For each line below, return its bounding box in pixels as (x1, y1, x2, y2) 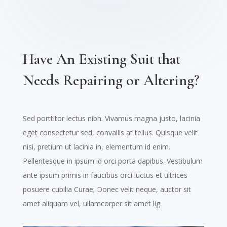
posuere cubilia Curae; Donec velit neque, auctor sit (22, 184, 191, 195)
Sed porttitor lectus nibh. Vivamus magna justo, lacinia (22, 113, 200, 124)
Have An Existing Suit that (22, 50, 180, 69)
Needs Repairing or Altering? (22, 71, 200, 90)
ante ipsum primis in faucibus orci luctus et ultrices (22, 170, 187, 180)
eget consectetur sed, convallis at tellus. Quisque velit (22, 128, 198, 138)
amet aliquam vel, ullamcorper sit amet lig (22, 199, 160, 209)
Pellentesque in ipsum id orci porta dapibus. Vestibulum (22, 156, 203, 166)
